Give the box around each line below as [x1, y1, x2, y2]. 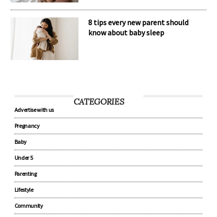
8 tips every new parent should [88, 17, 189, 27]
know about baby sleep [88, 27, 165, 37]
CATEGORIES [73, 95, 124, 107]
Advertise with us [14, 106, 54, 114]
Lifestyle [14, 186, 33, 194]
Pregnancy [14, 122, 40, 130]
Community [14, 202, 43, 210]
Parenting [14, 170, 37, 178]
